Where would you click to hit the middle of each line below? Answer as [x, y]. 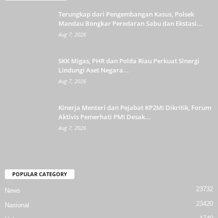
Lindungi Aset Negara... [94, 70]
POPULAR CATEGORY [40, 174]
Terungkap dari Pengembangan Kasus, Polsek [126, 14]
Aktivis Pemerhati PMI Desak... [105, 117]
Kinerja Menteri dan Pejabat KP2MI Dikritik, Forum [135, 108]
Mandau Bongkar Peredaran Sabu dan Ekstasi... [130, 24]
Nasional [17, 205]
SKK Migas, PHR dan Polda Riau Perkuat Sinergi [129, 61]
